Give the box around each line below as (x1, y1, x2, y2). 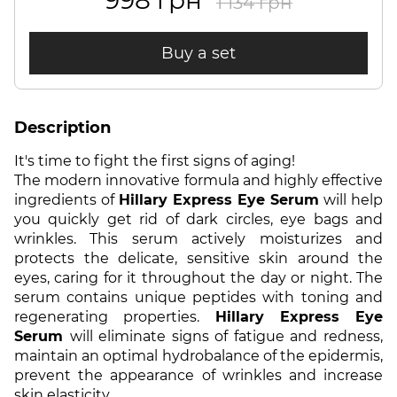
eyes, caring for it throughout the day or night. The (14, 269, 383, 286)
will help (319, 191, 383, 208)
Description (14, 118, 111, 137)
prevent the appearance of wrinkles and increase (14, 367, 383, 384)
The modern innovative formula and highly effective (14, 172, 383, 189)
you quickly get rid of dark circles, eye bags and (14, 211, 383, 228)
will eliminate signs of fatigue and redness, (69, 328, 384, 345)
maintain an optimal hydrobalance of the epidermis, (14, 347, 383, 364)
